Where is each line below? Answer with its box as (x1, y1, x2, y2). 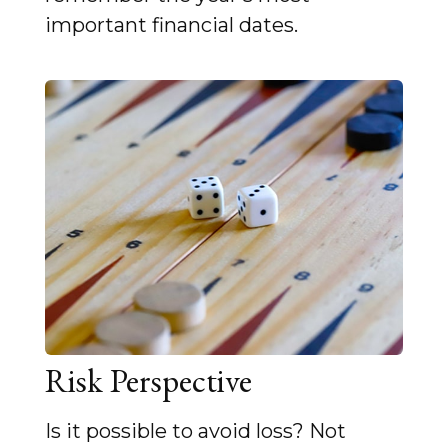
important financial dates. (45, 13, 298, 38)
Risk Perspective (45, 357, 252, 402)
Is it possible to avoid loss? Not (45, 419, 346, 444)
